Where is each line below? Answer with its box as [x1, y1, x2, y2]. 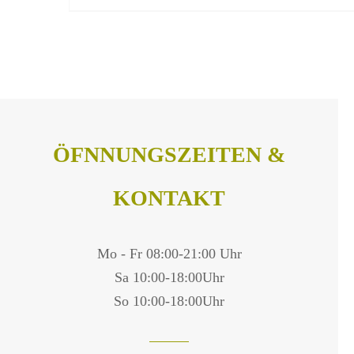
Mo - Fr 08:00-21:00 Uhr [96, 245, 242, 262]
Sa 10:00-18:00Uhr [114, 269, 224, 285]
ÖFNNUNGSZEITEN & [53, 141, 285, 167]
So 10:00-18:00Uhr [114, 292, 224, 309]
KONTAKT [113, 185, 225, 210]
